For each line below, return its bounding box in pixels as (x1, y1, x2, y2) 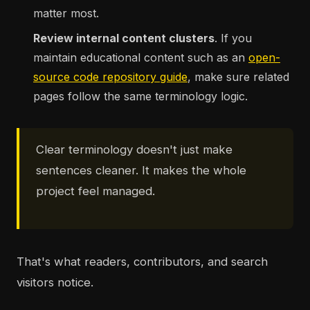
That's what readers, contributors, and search (17, 255, 268, 269)
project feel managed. (36, 184, 155, 199)
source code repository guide (33, 70, 188, 84)
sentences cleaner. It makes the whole (36, 163, 246, 178)
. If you (215, 31, 252, 46)
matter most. (33, 6, 99, 21)
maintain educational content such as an (33, 51, 248, 65)
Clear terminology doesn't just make (36, 143, 232, 157)
